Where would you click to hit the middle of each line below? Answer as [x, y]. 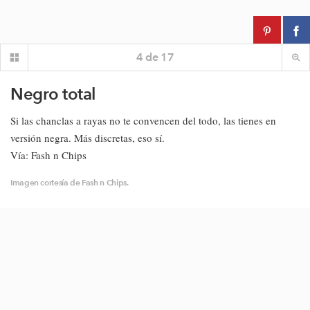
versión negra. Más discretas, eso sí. [88, 138]
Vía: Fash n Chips [48, 155]
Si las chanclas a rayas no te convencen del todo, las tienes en [143, 120]
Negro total [53, 94]
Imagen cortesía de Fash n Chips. [70, 182]
